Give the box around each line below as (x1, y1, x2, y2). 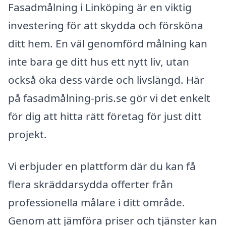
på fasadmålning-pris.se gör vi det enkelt (8, 90, 210, 105)
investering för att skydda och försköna (8, 18, 203, 32)
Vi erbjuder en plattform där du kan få (8, 159, 196, 174)
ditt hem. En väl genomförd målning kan (8, 36, 207, 50)
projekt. (8, 127, 47, 141)
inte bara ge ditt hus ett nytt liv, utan (8, 54, 189, 69)
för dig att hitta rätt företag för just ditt (8, 108, 202, 123)
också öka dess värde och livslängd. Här (8, 72, 204, 87)
